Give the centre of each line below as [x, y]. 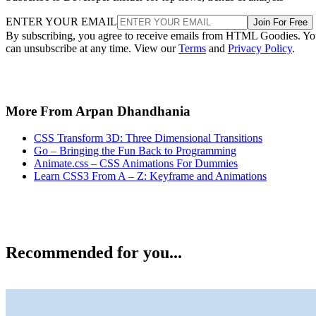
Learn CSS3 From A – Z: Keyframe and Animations [150, 176]
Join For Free [280, 22]
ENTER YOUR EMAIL [61, 22]
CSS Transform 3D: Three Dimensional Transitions [148, 138]
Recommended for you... [94, 253]
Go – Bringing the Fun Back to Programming [135, 151]
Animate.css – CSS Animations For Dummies [136, 164]
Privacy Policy [260, 48]
